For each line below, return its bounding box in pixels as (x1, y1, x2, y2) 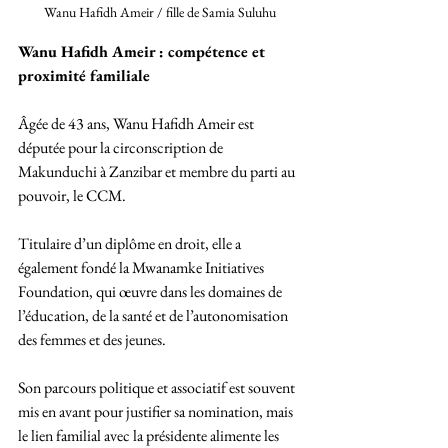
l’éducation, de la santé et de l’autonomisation (18, 305, 291, 327)
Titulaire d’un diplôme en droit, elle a (18, 233, 244, 255)
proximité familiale (18, 65, 150, 87)
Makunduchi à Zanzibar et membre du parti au (18, 161, 298, 183)
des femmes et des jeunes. (18, 329, 169, 351)
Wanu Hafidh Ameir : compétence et (18, 41, 269, 63)
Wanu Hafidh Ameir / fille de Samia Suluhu (44, 3, 276, 22)
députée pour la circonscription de (18, 137, 226, 159)
